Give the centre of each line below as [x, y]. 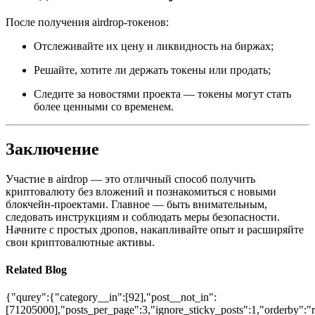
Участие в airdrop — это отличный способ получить [130, 179]
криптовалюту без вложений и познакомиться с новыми [141, 191]
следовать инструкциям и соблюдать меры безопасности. [143, 217]
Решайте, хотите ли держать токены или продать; [152, 70]
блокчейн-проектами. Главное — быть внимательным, [136, 204]
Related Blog [36, 269]
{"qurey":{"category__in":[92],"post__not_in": [111, 297]
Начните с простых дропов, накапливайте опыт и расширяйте [155, 229]
